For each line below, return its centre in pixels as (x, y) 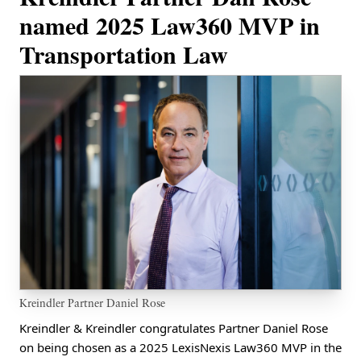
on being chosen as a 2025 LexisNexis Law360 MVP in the (180, 348)
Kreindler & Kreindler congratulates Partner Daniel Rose (174, 328)
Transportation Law (124, 54)
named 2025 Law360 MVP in (170, 25)
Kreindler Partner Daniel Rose (92, 305)
